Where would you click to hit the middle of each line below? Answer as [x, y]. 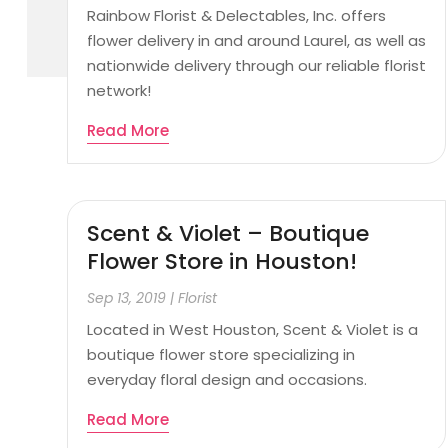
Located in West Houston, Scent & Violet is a [253, 330]
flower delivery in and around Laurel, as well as [257, 40]
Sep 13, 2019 [127, 298]
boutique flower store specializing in [221, 355]
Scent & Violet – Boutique [228, 234]
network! [119, 90]
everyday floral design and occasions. [227, 380]
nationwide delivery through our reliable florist [257, 65]
